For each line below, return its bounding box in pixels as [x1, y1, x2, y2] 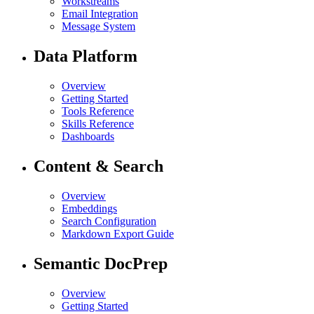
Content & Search [34, 156, 163, 175]
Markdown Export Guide [62, 227, 174, 240]
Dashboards [62, 130, 114, 142]
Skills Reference [62, 117, 134, 130]
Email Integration [62, 8, 138, 20]
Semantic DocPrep [34, 254, 168, 273]
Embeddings [62, 202, 117, 214]
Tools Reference [62, 104, 134, 117]
